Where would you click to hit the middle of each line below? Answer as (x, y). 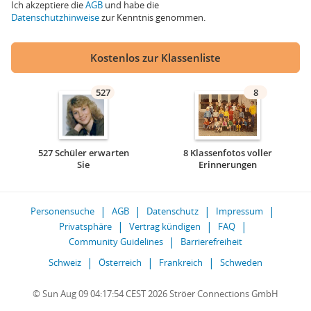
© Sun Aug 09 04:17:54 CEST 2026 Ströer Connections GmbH (155, 294)
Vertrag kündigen (165, 226)
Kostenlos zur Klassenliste (155, 58)
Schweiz (65, 262)
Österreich (120, 262)
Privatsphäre (85, 226)
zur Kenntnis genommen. (152, 17)
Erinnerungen (228, 165)
